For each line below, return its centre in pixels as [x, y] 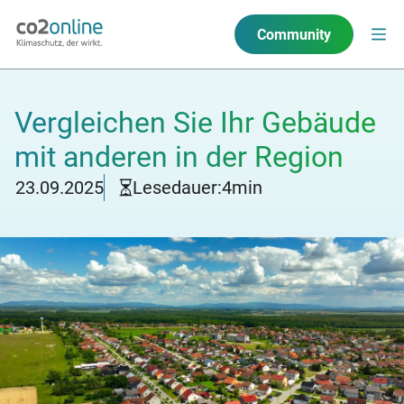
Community [294, 34]
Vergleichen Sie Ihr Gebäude [195, 123]
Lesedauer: [177, 188]
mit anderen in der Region [179, 157]
